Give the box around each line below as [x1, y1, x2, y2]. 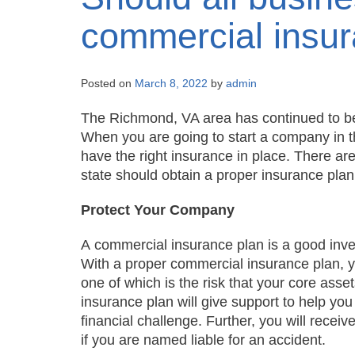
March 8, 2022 [135, 77, 208, 90]
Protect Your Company [81, 202, 235, 219]
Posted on [81, 77, 135, 90]
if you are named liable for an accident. [81, 332, 326, 349]
